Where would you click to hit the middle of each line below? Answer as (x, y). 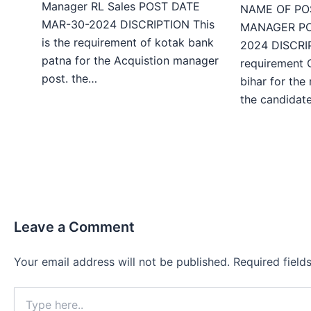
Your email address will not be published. (122, 262)
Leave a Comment (74, 227)
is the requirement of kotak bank (128, 42)
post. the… (69, 78)
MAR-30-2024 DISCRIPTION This (128, 24)
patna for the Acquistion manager (130, 60)
